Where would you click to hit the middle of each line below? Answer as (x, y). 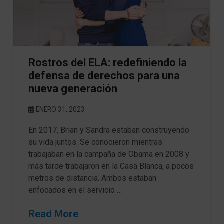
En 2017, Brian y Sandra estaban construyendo (109, 130)
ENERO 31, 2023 (59, 109)
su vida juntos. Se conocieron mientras (95, 142)
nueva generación (73, 88)
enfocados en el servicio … (75, 190)
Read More (53, 214)
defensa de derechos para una (104, 75)
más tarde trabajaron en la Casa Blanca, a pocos (111, 166)
